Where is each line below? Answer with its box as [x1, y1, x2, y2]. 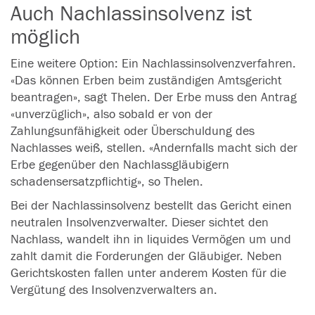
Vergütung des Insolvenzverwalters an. [11, 283, 217, 297]
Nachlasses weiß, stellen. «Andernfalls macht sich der [11, 141, 297, 155]
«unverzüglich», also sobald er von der [11, 107, 212, 122]
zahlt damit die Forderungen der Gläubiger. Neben [11, 249, 282, 264]
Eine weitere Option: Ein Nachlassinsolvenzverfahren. [11, 56, 296, 71]
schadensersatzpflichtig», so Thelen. [11, 174, 203, 189]
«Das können [11, 73, 79, 88]
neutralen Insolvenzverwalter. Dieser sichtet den [11, 215, 269, 230]
